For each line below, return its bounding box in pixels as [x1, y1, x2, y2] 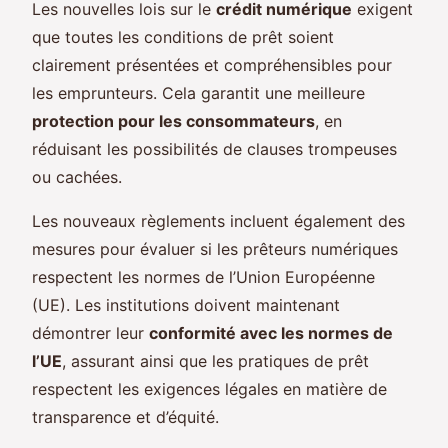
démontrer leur [32, 322, 149, 343]
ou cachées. [32, 166, 122, 187]
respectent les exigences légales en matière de [32, 378, 387, 399]
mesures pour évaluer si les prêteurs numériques [32, 238, 398, 259]
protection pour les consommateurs [32, 110, 315, 131]
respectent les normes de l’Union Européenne [32, 266, 375, 287]
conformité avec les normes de [149, 322, 393, 343]
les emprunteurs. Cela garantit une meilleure [32, 82, 365, 103]
